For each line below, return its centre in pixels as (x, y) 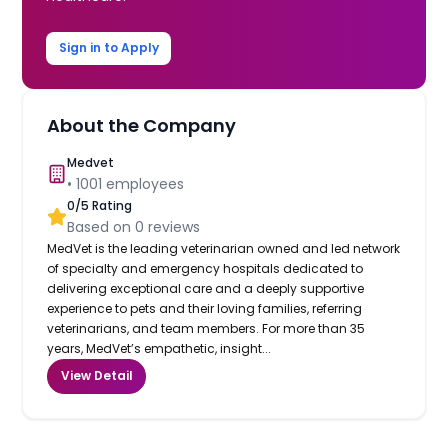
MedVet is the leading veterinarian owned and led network (224, 248)
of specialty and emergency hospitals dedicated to (205, 268)
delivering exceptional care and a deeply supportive (206, 288)
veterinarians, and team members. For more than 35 (206, 328)
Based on (101, 226)
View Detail (96, 376)
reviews (172, 226)
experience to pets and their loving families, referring (205, 308)
